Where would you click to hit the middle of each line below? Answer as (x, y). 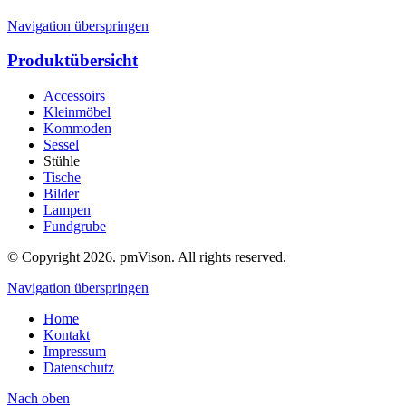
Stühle (62, 161)
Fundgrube (75, 227)
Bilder (61, 194)
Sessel (61, 145)
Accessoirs (74, 96)
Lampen (67, 210)
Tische (62, 178)
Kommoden (77, 129)
